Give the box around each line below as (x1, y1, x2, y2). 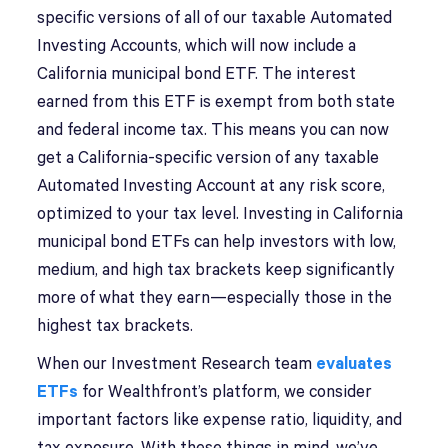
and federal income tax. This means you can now (37, 121, 390, 140)
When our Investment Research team (37, 355, 317, 374)
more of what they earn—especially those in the (37, 289, 393, 308)
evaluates (316, 355, 393, 374)
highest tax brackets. (37, 317, 194, 336)
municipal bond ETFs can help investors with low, (37, 233, 397, 252)
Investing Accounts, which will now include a (37, 37, 357, 56)
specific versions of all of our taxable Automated (37, 9, 393, 28)
